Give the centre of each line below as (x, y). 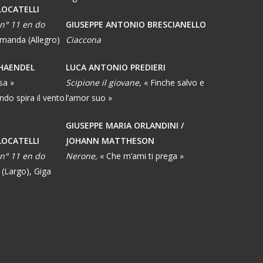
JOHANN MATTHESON (110, 141)
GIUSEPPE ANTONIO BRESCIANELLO (136, 25)
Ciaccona (85, 40)
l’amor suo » (89, 98)
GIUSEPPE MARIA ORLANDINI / (125, 126)
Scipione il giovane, (105, 83)
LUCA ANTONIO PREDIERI (116, 68)
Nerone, (83, 156)
